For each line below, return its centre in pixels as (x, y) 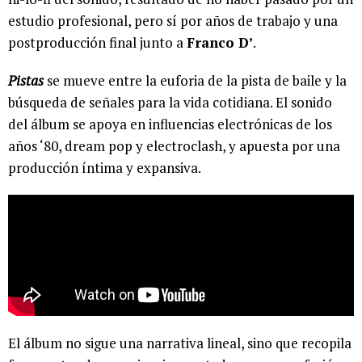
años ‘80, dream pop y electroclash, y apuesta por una (174, 146)
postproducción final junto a (97, 43)
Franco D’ (220, 43)
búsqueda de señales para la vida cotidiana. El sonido (170, 103)
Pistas (26, 81)
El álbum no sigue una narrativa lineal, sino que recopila (180, 343)
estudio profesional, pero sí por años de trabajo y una (173, 21)
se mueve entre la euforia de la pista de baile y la (195, 81)
